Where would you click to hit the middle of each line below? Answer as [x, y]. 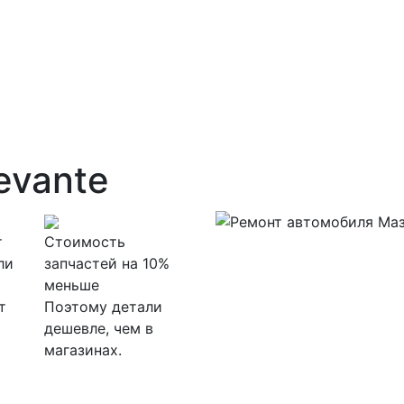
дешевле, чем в [99, 328]
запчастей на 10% [107, 263]
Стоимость [85, 242]
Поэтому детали [103, 307]
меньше [72, 285]
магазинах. [83, 350]
